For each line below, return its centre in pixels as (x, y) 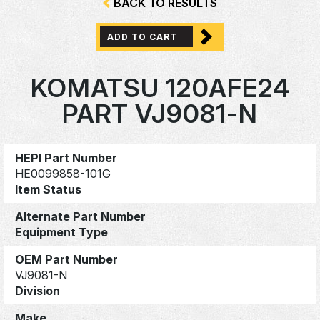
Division (37, 290)
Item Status (48, 189)
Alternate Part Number (80, 216)
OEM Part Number (66, 259)
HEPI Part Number (66, 157)
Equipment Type (61, 232)
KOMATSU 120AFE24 (160, 88)
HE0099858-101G (63, 173)
